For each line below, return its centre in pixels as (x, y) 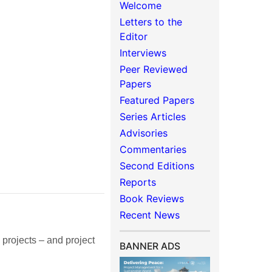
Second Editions (157, 166)
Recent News (150, 215)
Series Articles (153, 117)
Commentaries (153, 149)
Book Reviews (152, 199)
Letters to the (151, 22)
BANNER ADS (150, 246)
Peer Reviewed (154, 69)
